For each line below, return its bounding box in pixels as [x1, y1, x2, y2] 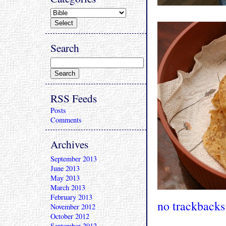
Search [50, 40, 79, 55]
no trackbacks [157, 198, 225, 214]
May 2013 [50, 173, 80, 183]
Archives [50, 137, 88, 151]
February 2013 [50, 192, 92, 202]
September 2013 [50, 154, 97, 163]
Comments [50, 115, 82, 125]
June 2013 [50, 163, 80, 173]
